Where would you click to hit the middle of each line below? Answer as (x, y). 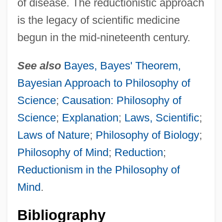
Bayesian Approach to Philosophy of (104, 83)
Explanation (90, 117)
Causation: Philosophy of (121, 100)
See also (39, 65)
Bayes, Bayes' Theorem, (122, 65)
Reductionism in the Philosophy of (98, 169)
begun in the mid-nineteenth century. (104, 37)
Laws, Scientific (162, 117)
